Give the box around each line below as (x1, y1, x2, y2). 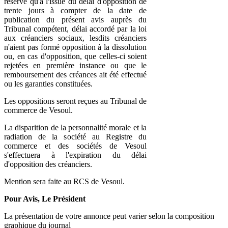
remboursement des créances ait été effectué (4, 70, 147, 79)
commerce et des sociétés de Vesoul (4, 141, 147, 150)
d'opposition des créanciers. (4, 159, 92, 168)
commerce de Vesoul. (4, 105, 73, 115)
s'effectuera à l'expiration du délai (4, 150, 147, 159)
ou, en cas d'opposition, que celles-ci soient (4, 51, 147, 61)
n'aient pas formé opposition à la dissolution (4, 42, 147, 51)
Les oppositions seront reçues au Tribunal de (4, 96, 147, 105)
